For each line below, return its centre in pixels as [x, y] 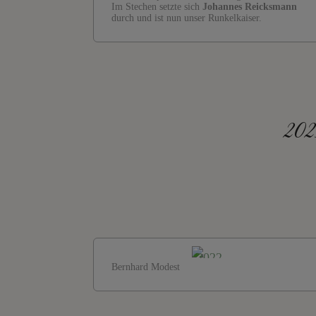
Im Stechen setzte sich [157, 7]
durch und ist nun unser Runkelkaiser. [187, 18]
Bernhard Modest [146, 267]
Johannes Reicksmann [250, 7]
